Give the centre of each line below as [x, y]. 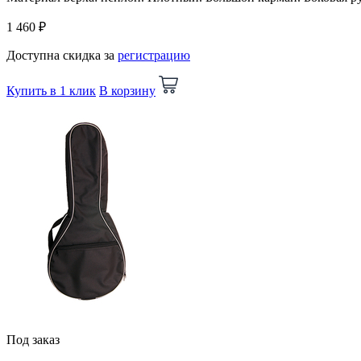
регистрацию [154, 55]
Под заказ [33, 339]
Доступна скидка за [62, 55]
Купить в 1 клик [51, 90]
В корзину [127, 90]
